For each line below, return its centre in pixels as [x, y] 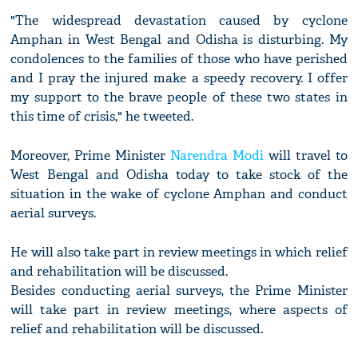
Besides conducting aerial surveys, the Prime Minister [179, 291]
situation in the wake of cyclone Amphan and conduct [179, 194]
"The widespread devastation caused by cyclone [179, 21]
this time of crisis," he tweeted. [102, 117]
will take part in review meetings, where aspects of [179, 310]
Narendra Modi [217, 156]
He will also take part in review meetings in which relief [179, 253]
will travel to [305, 156]
